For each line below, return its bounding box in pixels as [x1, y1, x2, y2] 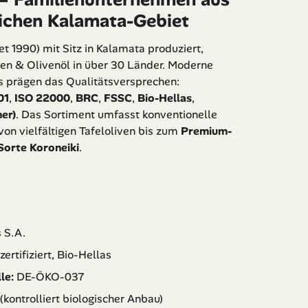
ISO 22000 [14, 91, 70, 106]
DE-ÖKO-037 [14, 269, 85, 285]
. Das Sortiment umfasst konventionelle [16, 107, 217, 122]
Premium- [181, 124, 232, 139]
